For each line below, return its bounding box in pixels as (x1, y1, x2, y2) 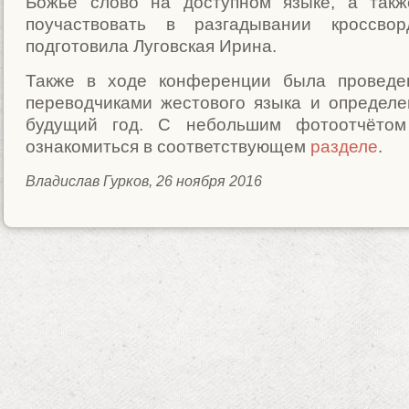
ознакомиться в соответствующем (26, 137, 310, 156)
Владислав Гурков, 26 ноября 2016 (26, 173, 262, 189)
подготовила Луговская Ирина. (26, 37, 277, 56)
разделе (310, 137, 378, 156)
